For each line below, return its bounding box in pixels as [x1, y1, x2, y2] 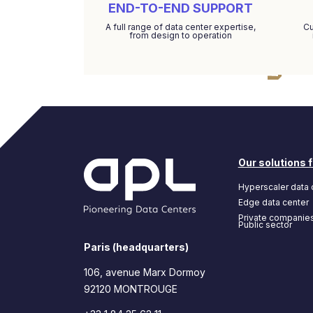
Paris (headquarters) [84, 241, 189, 253]
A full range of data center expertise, [105, 22, 256, 32]
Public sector [238, 219, 292, 230]
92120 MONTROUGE [84, 283, 177, 295]
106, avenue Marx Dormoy [84, 266, 205, 278]
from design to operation [129, 30, 232, 41]
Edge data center [238, 197, 309, 208]
